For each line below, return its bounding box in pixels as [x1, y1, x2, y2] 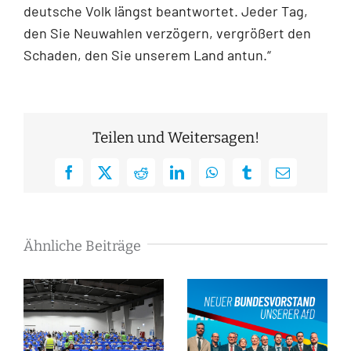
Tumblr [245, 171, 287, 186]
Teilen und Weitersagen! [92, 128, 259, 147]
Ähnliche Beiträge [24, 237, 141, 255]
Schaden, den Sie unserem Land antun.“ [24, 45, 271, 63]
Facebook [67, 171, 122, 186]
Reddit [139, 171, 177, 186]
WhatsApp [210, 171, 271, 186]
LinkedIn [175, 171, 227, 186]
